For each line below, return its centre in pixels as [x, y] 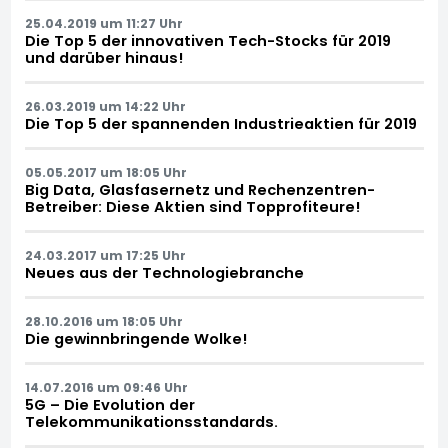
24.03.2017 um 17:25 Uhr [105, 255]
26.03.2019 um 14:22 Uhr [105, 106]
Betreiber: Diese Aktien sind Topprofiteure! [192, 206]
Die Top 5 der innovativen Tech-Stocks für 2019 [207, 40]
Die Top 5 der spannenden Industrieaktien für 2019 [220, 123]
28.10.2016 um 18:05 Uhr [103, 321]
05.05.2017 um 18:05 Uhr [105, 172]
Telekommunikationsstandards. [151, 421]
